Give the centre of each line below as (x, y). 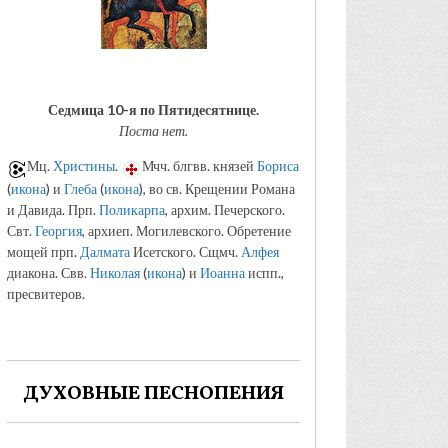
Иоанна (222, 273)
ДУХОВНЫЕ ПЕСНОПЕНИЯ (153, 394)
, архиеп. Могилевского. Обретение (186, 231)
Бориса (278, 165)
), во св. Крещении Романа (217, 189)
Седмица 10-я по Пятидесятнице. (153, 109)
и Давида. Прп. (53, 210)
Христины (84, 165)
